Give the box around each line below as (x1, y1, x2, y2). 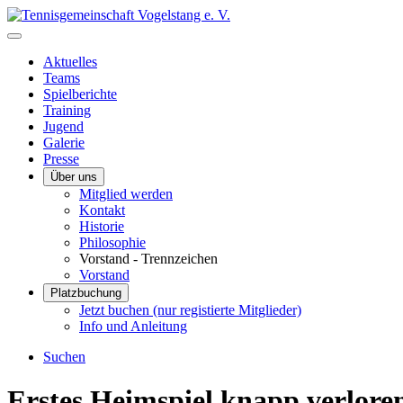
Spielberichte (43, 86, 117, 102)
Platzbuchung (50, 286, 121, 300)
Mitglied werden (79, 186, 173, 201)
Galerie (43, 135, 85, 150)
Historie (79, 219, 124, 234)
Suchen (43, 349, 85, 364)
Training (43, 103, 91, 118)
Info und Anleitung (79, 318, 187, 334)
